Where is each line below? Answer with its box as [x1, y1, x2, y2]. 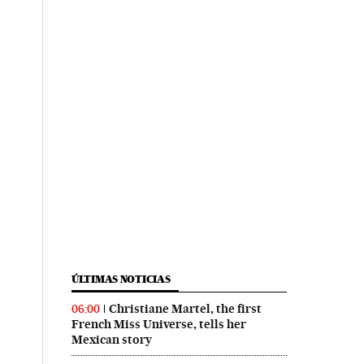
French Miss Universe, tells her [71, 316, 246, 331]
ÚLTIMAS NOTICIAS [71, 272, 171, 285]
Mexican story [71, 331, 152, 347]
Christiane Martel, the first [108, 301, 262, 316]
